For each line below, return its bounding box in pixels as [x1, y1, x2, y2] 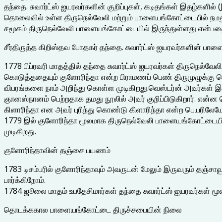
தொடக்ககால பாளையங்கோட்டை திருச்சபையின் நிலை [4, 204, 182, 215]
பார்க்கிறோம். [4, 174, 46, 185]
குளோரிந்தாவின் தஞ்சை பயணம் [4, 144, 111, 156]
